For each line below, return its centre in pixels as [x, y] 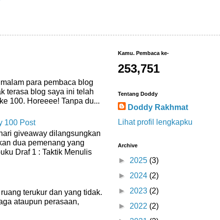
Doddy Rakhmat [158, 108]
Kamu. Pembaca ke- [143, 53]
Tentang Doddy [138, 94]
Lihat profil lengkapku [155, 122]
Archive [128, 146]
